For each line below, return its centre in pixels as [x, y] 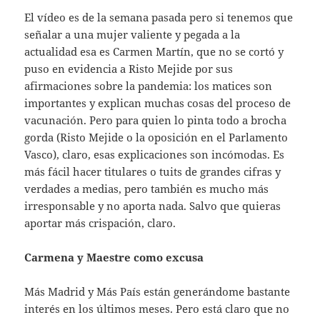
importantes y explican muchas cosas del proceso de [158, 102]
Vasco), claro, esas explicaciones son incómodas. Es [155, 154]
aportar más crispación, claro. [100, 222]
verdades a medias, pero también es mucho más [147, 188]
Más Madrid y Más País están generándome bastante [157, 291]
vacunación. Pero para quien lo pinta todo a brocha [156, 120]
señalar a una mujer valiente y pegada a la [132, 34]
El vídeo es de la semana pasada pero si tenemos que [159, 17]
